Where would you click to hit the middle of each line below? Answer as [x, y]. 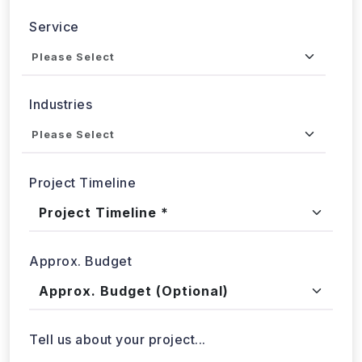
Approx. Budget [80, 283]
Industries [61, 127]
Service [54, 49]
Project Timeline [82, 206]
